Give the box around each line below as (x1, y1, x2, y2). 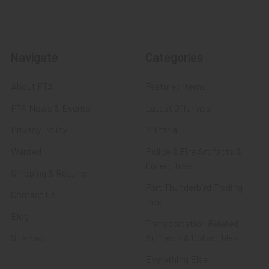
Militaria (145, 123, 177, 135)
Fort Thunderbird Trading (145, 181, 243, 193)
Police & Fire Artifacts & (145, 145, 242, 157)
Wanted (11, 145, 41, 157)
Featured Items (145, 80, 206, 92)
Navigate (11, 49, 58, 64)
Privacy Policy (11, 123, 67, 135)
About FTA (11, 80, 53, 92)
